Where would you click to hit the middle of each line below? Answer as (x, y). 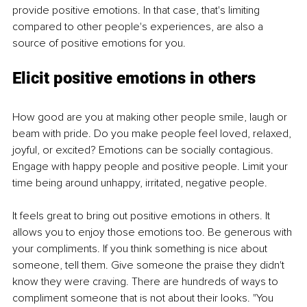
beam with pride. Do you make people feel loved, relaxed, (153, 134)
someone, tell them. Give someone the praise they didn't (150, 266)
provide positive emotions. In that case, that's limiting (137, 11)
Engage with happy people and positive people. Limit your (151, 167)
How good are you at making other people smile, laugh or (151, 118)
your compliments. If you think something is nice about (141, 249)
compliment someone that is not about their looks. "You (144, 298)
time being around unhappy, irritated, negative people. (140, 183)
